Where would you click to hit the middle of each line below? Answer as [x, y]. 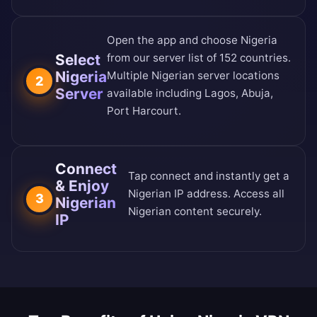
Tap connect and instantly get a [208, 175]
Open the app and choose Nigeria [192, 40]
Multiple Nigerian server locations [193, 76]
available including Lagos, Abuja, [190, 93]
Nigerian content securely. [195, 211]
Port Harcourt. [144, 111]
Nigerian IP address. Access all [206, 193]
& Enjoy [82, 186]
